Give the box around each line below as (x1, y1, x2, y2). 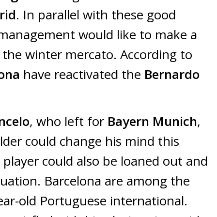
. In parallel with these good (16, 6, 176, 24)
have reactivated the (23, 65, 144, 83)
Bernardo (144, 65, 200, 83)
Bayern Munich (108, 112, 197, 130)
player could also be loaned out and (3, 152, 208, 170)
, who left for (30, 112, 108, 130)
